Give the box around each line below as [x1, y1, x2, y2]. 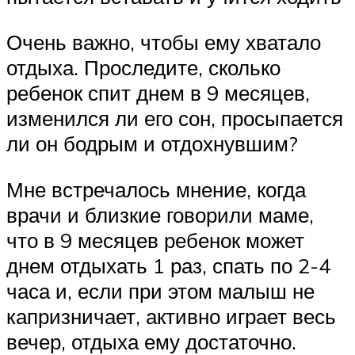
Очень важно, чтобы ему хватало [6, 29, 321, 55]
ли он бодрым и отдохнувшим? [6, 131, 298, 157]
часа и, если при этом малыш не [6, 277, 315, 303]
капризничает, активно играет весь [6, 303, 336, 329]
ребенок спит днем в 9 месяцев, [6, 80, 310, 106]
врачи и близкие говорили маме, [6, 201, 314, 227]
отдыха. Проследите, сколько [6, 55, 281, 81]
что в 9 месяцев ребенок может [6, 227, 304, 253]
